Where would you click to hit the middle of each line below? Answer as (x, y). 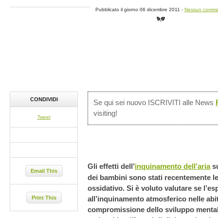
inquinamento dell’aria (173, 166)
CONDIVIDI (44, 99)
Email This (44, 171)
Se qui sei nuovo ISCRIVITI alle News (155, 103)
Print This (44, 198)
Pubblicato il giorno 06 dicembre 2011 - (140, 9)
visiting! (106, 114)
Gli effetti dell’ (111, 166)
